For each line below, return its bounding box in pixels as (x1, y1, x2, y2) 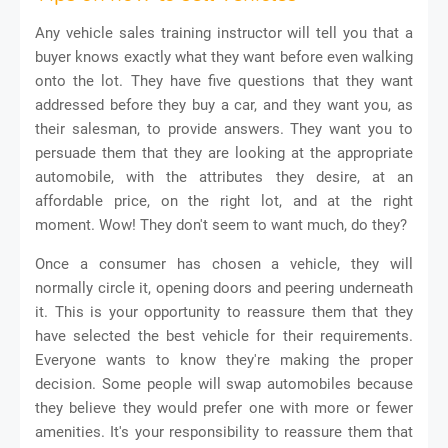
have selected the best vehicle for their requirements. (35, 326, 413, 345)
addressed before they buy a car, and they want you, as (35, 95, 413, 114)
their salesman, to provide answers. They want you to (35, 119, 413, 138)
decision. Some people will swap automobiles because (35, 374, 413, 393)
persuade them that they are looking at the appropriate (35, 143, 413, 162)
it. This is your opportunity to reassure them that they (35, 302, 413, 321)
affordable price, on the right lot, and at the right (35, 191, 413, 210)
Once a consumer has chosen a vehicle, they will (35, 254, 413, 273)
